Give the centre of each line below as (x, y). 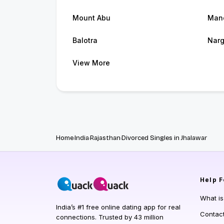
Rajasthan (105, 138)
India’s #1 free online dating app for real (118, 207)
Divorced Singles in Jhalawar (164, 138)
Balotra (85, 40)
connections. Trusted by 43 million (110, 217)
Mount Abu (91, 18)
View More (91, 63)
